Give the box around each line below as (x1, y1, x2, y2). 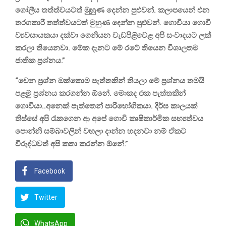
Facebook (34, 166, 65, 175)
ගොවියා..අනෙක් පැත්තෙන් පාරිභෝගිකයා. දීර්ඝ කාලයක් (15, 101, 197, 110)
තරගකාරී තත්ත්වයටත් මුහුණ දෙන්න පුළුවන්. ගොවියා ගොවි (15, 18, 211, 27)
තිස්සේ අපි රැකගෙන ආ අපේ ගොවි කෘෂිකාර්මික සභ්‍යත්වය (15, 114, 203, 123)
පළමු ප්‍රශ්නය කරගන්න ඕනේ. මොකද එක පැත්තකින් (15, 88, 186, 98)
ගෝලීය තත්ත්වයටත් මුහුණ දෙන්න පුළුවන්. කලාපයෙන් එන (15, 5, 209, 15)
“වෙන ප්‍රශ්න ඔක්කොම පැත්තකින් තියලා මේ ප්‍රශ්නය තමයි (15, 76, 204, 85)
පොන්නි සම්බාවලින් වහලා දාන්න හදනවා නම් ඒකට (15, 126, 186, 136)
